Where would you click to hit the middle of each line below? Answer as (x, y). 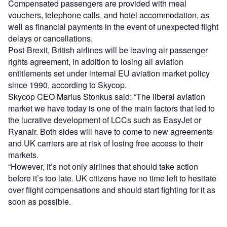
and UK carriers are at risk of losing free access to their (106, 143)
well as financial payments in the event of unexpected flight (113, 27)
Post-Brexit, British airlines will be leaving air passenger (108, 50)
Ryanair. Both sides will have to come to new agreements (110, 132)
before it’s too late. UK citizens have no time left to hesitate (112, 178)
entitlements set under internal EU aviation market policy (109, 73)
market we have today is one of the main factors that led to (111, 108)
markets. (23, 155)
